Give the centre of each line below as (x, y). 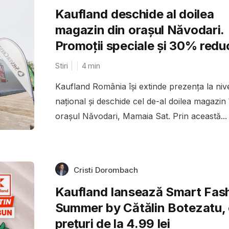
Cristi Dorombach (106, 170)
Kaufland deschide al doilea (134, 14)
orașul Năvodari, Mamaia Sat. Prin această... (141, 116)
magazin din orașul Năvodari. (140, 30)
